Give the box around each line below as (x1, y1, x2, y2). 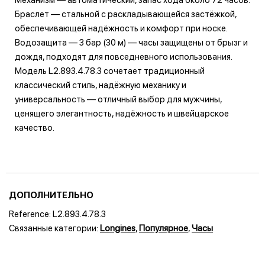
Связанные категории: (9, 223, 100, 234)
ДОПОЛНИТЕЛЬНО (9, 190, 93, 201)
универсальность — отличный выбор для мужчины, (15, 93, 222, 105)
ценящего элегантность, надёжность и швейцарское (15, 108, 229, 119)
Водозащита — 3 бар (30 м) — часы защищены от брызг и (15, 37, 248, 48)
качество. (15, 122, 54, 133)
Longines (100, 223, 135, 234)
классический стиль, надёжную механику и (15, 79, 186, 91)
